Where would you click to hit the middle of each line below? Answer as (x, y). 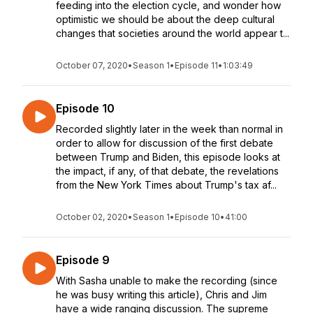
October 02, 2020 (92, 217)
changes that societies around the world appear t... (173, 33)
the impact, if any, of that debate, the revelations (167, 171)
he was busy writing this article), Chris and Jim (161, 294)
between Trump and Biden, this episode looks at (168, 157)
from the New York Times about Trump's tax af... (166, 185)
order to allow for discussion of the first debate (165, 143)
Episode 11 (196, 65)
